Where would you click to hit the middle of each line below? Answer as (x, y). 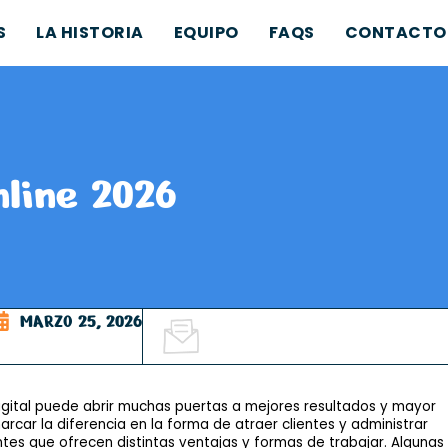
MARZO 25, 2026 (80, 321)
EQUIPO (206, 32)
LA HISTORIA (90, 32)
